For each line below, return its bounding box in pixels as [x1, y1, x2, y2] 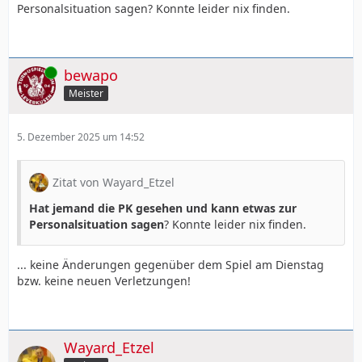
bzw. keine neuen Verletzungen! [17, 272, 191, 288]
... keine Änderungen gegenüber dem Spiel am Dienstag [17, 256, 324, 272]
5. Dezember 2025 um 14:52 [17, 129, 145, 144]
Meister [69, 86, 103, 101]
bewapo [64, 65, 118, 85]
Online [17, 65, 46, 79]
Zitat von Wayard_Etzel [53, 174, 175, 190]
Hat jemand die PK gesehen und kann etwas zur [29, 200, 297, 216]
